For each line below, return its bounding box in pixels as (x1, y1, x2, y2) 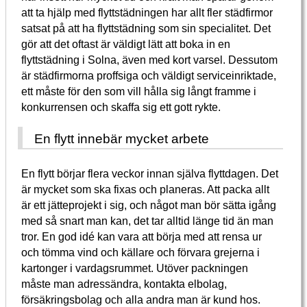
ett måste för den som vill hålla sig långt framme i (21, 85, 257, 98)
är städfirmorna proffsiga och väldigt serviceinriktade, (21, 69, 277, 82)
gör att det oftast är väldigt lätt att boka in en (21, 38, 231, 51)
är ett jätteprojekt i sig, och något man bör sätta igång (21, 199, 277, 212)
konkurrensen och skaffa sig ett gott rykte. (21, 101, 221, 114)
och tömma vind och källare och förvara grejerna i (21, 246, 260, 259)
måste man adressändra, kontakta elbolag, (21, 278, 228, 291)
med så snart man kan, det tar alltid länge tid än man (21, 214, 274, 228)
